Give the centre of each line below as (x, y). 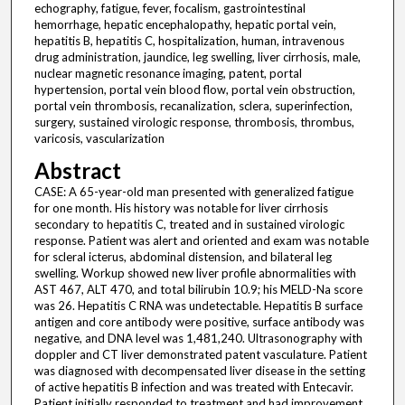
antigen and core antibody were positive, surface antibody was (199, 322)
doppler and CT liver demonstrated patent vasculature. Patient (200, 355)
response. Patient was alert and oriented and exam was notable (201, 241)
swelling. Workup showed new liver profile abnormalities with (195, 273)
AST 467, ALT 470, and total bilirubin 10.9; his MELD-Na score (198, 290)
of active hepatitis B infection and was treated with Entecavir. (193, 387)
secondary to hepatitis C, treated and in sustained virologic (189, 225)
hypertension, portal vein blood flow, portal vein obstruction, (194, 90)
